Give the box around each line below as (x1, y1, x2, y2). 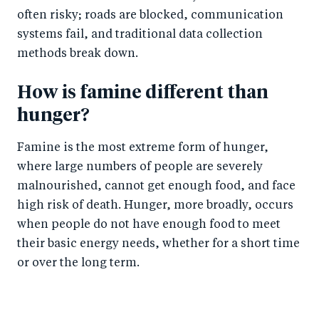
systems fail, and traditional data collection (17, 29, 263, 41)
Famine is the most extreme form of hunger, (17, 142, 268, 155)
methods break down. (17, 48, 138, 61)
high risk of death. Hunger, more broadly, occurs (17, 200, 293, 212)
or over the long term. (17, 258, 145, 270)
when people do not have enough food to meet (17, 219, 281, 231)
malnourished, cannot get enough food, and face (17, 181, 296, 193)
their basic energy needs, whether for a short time (17, 239, 300, 251)
